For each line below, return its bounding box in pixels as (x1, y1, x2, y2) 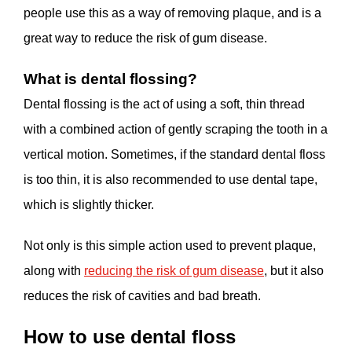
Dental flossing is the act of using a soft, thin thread (24, 97, 305, 111)
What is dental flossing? (24, 70, 197, 87)
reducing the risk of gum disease (84, 263, 264, 277)
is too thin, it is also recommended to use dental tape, (24, 172, 317, 186)
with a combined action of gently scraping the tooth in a (24, 122, 328, 136)
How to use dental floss (24, 325, 236, 347)
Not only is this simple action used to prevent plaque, (24, 238, 316, 252)
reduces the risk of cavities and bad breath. (24, 288, 261, 302)
